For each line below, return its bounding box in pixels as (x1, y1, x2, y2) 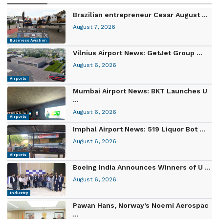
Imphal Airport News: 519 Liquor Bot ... (73, 125, 206, 133)
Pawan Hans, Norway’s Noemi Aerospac (73, 201, 209, 209)
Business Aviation (10, 38, 47, 43)
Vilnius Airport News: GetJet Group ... (73, 48, 203, 57)
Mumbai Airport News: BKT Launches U (73, 87, 208, 95)
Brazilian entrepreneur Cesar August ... (73, 10, 208, 19)
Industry (10, 190, 28, 195)
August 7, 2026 (73, 23, 116, 30)
